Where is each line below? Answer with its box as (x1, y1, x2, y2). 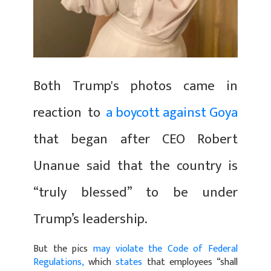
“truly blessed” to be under (33, 181, 238, 204)
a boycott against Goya (106, 101, 238, 124)
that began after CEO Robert (33, 128, 238, 151)
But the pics (33, 240, 93, 257)
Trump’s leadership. (33, 207, 148, 230)
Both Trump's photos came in (33, 74, 238, 97)
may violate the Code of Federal (93, 240, 238, 257)
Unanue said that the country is (33, 154, 238, 177)
